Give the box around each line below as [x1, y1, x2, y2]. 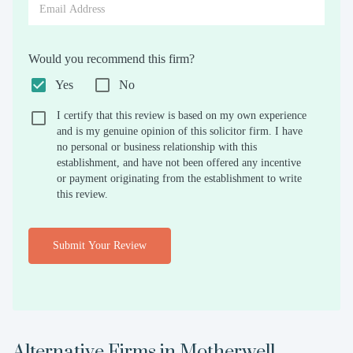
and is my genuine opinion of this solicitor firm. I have [57, 125, 303, 137]
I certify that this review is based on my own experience [57, 110, 307, 121]
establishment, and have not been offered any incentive [57, 157, 301, 169]
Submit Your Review [53, 240, 147, 251]
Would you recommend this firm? [28, 52, 195, 65]
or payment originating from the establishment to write [57, 173, 302, 184]
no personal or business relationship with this [57, 141, 257, 153]
